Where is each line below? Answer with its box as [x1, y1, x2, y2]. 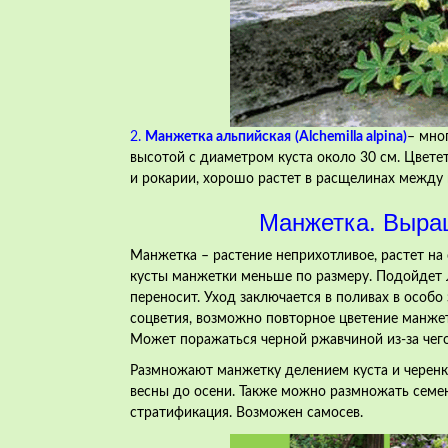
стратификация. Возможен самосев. [130, 406, 363, 421]
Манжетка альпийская [145, 130, 291, 145]
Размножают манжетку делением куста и [130, 364, 404, 379]
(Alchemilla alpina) [295, 130, 407, 145]
